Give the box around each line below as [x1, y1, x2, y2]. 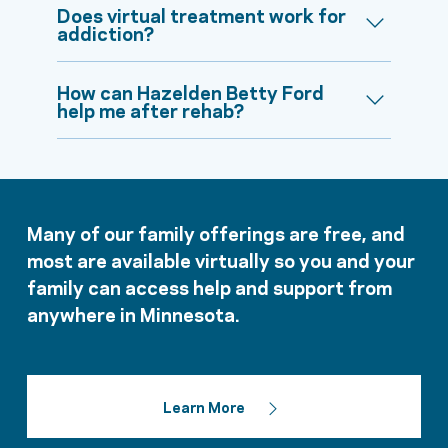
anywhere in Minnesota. [27, 299, 239, 328]
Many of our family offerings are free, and [27, 218, 405, 247]
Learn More [163, 395, 245, 418]
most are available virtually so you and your [27, 245, 415, 274]
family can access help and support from [27, 272, 392, 301]
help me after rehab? [57, 95, 245, 124]
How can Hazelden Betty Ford [57, 77, 325, 106]
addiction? [57, 18, 155, 47]
